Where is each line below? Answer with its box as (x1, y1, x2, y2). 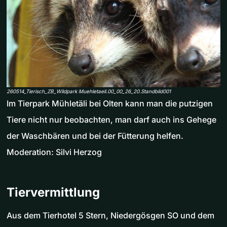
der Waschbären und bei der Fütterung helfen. (7, 131, 183, 141)
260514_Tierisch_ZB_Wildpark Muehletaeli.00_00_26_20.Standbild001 (7, 88, 171, 95)
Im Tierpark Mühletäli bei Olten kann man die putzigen (7, 98, 213, 109)
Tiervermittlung (7, 185, 100, 200)
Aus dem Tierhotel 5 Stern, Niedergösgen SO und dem (7, 210, 214, 221)
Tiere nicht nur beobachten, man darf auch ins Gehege (7, 115, 216, 125)
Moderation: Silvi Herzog (7, 147, 102, 158)
